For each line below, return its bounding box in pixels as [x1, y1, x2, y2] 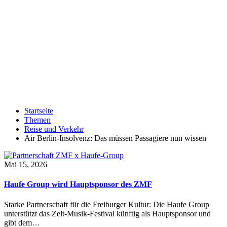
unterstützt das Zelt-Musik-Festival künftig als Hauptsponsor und [4, 209, 211, 218]
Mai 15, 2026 [4, 160, 47, 169]
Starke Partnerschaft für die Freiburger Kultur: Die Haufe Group [4, 200, 209, 209]
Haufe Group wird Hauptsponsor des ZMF [4, 180, 152, 189]
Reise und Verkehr [24, 125, 84, 133]
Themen [24, 116, 51, 124]
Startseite [24, 106, 53, 115]
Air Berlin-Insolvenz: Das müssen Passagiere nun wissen [24, 134, 206, 142]
